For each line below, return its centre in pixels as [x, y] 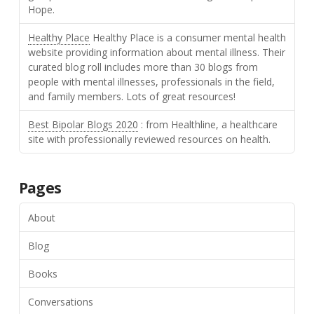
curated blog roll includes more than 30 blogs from [143, 67]
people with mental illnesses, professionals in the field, [151, 82]
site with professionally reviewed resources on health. [149, 139]
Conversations [60, 302]
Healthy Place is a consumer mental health [187, 38]
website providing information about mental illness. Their [156, 53]
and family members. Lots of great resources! [131, 97]
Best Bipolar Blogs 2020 [83, 125]
